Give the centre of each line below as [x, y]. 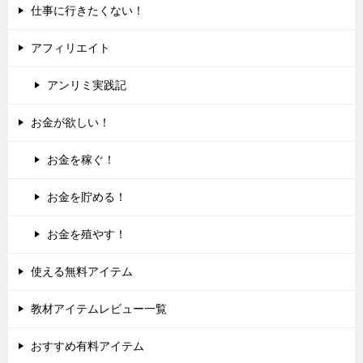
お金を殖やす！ [87, 235]
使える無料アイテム [82, 272]
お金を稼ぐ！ [81, 160]
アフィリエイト [70, 48]
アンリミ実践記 [87, 85]
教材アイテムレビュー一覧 [99, 309]
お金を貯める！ [87, 197]
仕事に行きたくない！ [88, 11]
